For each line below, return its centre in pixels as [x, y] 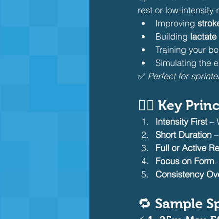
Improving [176, 23]
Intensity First [181, 121]
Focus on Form [185, 161]
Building [173, 36]
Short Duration [184, 135]
